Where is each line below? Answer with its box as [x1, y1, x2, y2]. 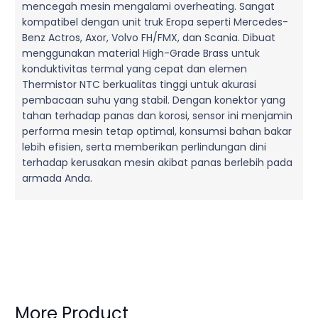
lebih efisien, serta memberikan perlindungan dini [22, 139, 266, 154]
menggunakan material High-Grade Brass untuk [22, 45, 260, 60]
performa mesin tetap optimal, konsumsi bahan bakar [22, 124, 292, 138]
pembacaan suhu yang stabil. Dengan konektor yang [22, 92, 285, 107]
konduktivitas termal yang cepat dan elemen [22, 61, 247, 76]
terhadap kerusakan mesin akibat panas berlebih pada [22, 155, 292, 170]
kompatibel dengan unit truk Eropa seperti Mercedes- [22, 14, 288, 29]
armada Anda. [22, 170, 92, 185]
